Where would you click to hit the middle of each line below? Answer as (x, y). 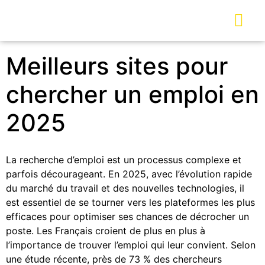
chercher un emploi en (132, 94)
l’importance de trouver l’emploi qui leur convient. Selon (131, 245)
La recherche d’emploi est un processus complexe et (124, 160)
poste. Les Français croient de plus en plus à (106, 231)
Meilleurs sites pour (117, 66)
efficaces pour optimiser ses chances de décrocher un (127, 216)
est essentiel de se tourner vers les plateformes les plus (130, 202)
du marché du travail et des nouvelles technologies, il (125, 188)
